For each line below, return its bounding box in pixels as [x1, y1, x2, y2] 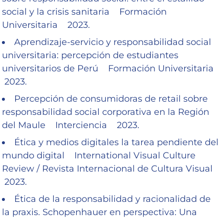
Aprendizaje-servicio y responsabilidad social [14, 36, 211, 47]
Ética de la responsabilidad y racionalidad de [14, 193, 211, 204]
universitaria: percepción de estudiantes [2, 49, 178, 61]
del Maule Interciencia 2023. [2, 119, 139, 131]
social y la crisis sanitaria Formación [2, 6, 167, 17]
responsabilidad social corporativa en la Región [2, 106, 209, 117]
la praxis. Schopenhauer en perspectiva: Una [2, 206, 197, 218]
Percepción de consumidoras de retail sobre [14, 93, 208, 104]
